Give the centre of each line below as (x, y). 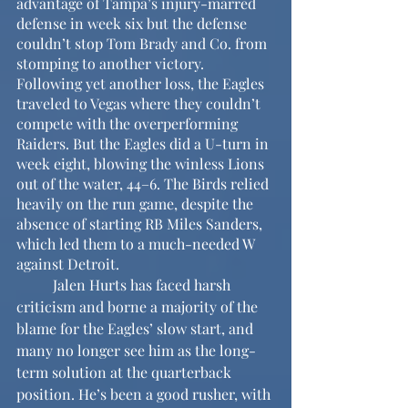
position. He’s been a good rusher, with (145, 394)
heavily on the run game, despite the (137, 204)
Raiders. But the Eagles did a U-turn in (144, 143)
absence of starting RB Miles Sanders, (141, 224)
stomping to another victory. (112, 63)
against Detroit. (68, 264)
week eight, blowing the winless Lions (142, 163)
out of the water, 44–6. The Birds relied (144, 184)
